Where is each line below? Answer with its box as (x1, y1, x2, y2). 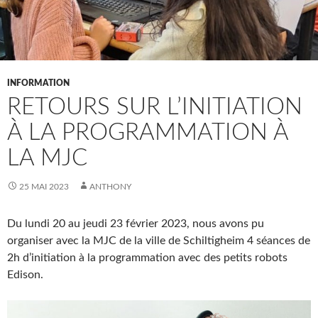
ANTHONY (89, 182, 131, 191)
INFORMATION (7, 78, 70, 87)
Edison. (7, 268, 43, 280)
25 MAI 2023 (19, 182, 69, 191)
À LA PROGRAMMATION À (7, 120, 288, 144)
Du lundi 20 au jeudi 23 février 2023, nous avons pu (7, 217, 264, 229)
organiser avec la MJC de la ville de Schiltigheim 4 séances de (7, 234, 310, 246)
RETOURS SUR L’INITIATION (7, 94, 302, 119)
